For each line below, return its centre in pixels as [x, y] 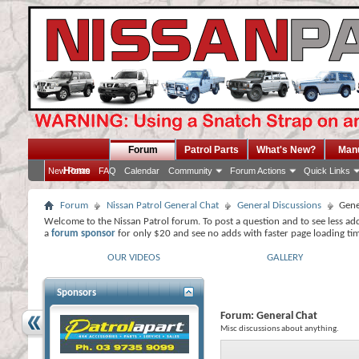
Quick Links [327, 171]
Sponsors [77, 293]
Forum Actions [258, 171]
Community [190, 171]
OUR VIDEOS [134, 258]
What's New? [286, 150]
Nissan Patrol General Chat [163, 206]
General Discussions [279, 206]
